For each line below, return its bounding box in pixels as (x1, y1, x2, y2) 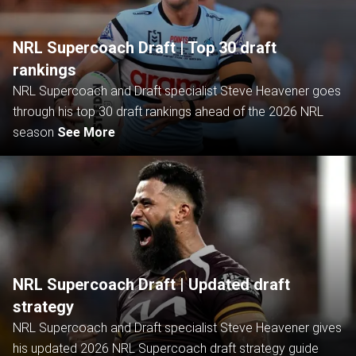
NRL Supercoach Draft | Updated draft (13, 275, 290, 294)
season (13, 125, 54, 140)
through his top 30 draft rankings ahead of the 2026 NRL (13, 104, 323, 119)
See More (57, 125, 115, 140)
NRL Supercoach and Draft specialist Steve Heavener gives (13, 320, 342, 335)
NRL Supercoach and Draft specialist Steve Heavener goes (13, 83, 341, 99)
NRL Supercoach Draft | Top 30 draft (13, 38, 277, 57)
